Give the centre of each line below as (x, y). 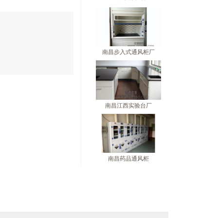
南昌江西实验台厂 (128, 105)
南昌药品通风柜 (128, 159)
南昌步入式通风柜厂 (128, 52)
